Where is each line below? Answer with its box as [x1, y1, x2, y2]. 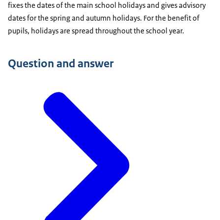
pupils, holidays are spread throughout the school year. [8, 26, 186, 36]
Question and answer [8, 56, 113, 71]
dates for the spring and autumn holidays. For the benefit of [8, 13, 199, 23]
